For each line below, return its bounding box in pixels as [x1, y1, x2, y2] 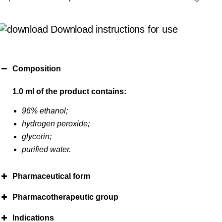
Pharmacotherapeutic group [12, 193, 119, 202]
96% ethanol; [22, 107, 68, 115]
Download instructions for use [48, 24, 178, 35]
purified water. [22, 145, 71, 154]
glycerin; [22, 132, 52, 141]
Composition [12, 64, 61, 73]
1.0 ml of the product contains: [12, 87, 127, 96]
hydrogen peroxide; [22, 119, 90, 128]
